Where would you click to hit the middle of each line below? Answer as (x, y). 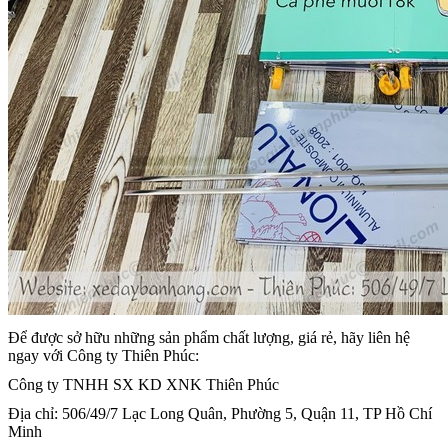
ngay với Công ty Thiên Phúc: (103, 356)
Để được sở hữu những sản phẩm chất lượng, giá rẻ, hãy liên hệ (209, 338)
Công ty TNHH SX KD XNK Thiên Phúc (143, 385)
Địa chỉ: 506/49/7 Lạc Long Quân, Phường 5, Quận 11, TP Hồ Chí (220, 413)
